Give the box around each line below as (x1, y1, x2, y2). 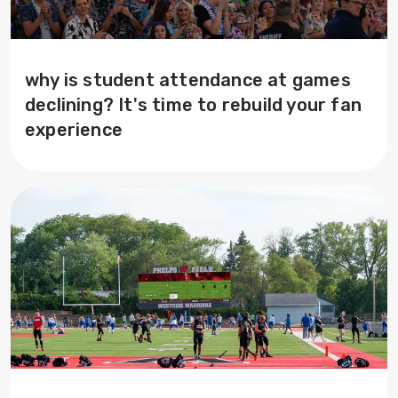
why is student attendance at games (25, 68, 351, 91)
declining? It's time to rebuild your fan (25, 93, 362, 115)
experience (25, 118, 123, 140)
